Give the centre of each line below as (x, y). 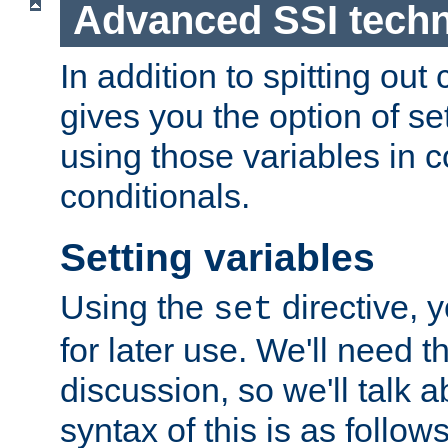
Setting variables (217, 258)
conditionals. (155, 195)
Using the (136, 306)
